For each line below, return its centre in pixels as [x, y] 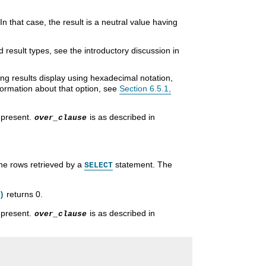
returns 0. [23, 194]
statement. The [142, 164]
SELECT [99, 165]
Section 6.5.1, [145, 88]
